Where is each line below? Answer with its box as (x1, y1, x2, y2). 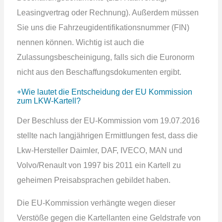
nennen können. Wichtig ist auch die (16, 38, 144, 47)
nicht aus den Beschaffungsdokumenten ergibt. (16, 67, 181, 76)
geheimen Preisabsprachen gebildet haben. (16, 175, 170, 184)
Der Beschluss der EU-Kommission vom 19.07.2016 (16, 116, 200, 125)
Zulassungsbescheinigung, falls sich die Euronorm (16, 53, 194, 61)
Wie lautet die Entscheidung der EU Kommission (21, 87, 192, 96)
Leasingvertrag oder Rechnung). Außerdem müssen (16, 8, 199, 17)
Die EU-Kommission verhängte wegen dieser (16, 198, 175, 207)
